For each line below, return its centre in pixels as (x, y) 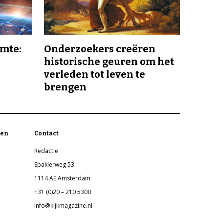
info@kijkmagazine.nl (64, 206)
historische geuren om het (109, 62)
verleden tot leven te (95, 75)
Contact (47, 134)
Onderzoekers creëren (100, 49)
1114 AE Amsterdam (63, 178)
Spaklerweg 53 (55, 165)
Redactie (46, 151)
